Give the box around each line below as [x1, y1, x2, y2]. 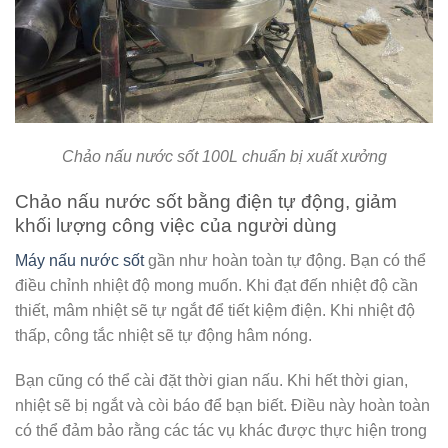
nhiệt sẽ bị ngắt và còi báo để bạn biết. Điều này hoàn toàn [15, 397, 430, 415]
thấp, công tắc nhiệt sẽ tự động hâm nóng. [15, 326, 312, 344]
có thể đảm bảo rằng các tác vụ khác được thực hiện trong [15, 422, 427, 440]
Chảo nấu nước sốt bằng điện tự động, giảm [15, 191, 397, 213]
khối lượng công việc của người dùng [15, 215, 337, 237]
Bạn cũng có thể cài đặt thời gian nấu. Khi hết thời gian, [15, 372, 408, 390]
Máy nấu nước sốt [15, 251, 144, 269]
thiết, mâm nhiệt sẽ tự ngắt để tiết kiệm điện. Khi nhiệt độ [15, 301, 415, 319]
